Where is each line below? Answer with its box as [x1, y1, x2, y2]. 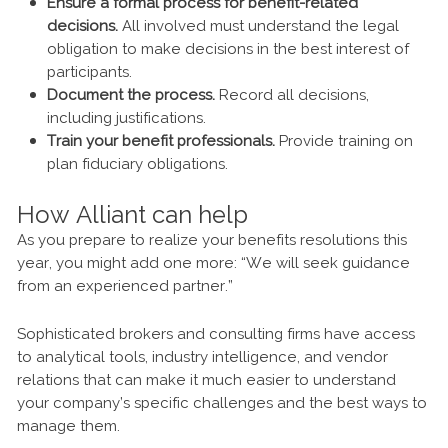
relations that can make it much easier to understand [17, 371, 396, 390]
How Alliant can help [17, 200, 248, 230]
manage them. [17, 417, 120, 436]
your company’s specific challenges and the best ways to [17, 394, 427, 413]
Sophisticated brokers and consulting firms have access [17, 325, 415, 344]
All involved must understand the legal [118, 17, 399, 36]
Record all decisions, [215, 86, 369, 105]
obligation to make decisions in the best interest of [47, 40, 409, 59]
